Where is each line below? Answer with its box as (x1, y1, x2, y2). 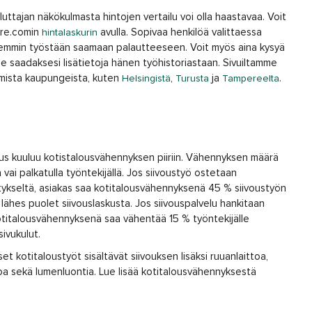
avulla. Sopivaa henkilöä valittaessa (97, 27, 262, 38)
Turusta (175, 74, 209, 84)
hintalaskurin (42, 28, 97, 38)
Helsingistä (122, 74, 171, 84)
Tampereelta (222, 74, 279, 84)
